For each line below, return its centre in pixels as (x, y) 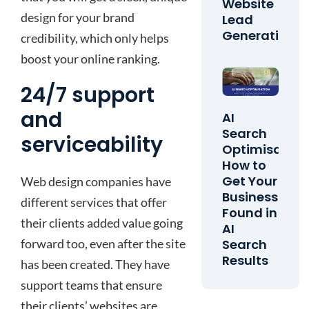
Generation (259, 36)
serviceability (92, 145)
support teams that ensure (91, 285)
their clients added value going (102, 223)
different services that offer (94, 202)
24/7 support (88, 95)
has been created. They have (95, 264)
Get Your (250, 181)
